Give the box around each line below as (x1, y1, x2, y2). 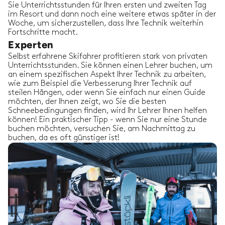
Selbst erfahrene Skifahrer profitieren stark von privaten (8, 53, 207, 61)
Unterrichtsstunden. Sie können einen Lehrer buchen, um (8, 62, 212, 70)
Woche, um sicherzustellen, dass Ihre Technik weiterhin (8, 20, 203, 28)
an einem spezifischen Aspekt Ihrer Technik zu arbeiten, (8, 71, 206, 79)
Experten (8, 39, 54, 51)
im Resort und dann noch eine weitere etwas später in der (8, 11, 216, 19)
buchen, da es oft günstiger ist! (8, 134, 120, 142)
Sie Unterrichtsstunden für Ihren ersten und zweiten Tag (8, 2, 206, 10)
